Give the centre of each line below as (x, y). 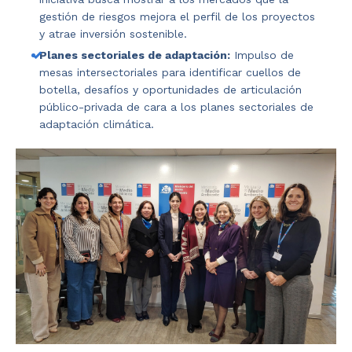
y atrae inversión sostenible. (113, 34)
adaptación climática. (97, 124)
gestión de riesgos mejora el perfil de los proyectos (177, 16)
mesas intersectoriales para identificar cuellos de (170, 72)
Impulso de (262, 55)
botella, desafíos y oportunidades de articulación (170, 90)
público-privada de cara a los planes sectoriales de (176, 107)
